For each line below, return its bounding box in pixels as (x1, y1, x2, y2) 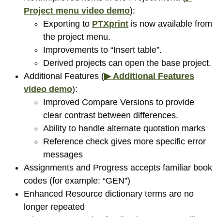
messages (43, 149, 83, 159)
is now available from (128, 18, 212, 29)
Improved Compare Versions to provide (43, 97, 194, 107)
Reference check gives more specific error (43, 136, 206, 146)
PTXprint (92, 18, 128, 29)
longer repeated (24, 201, 85, 212)
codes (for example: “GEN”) (24, 175, 130, 186)
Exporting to (43, 18, 92, 29)
